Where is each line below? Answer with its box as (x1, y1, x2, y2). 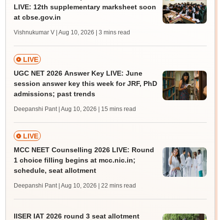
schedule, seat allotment (13, 166, 96, 175)
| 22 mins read (98, 182, 136, 190)
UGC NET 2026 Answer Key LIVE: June (13, 69, 142, 78)
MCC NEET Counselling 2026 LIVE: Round (13, 146, 154, 154)
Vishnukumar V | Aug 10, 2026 (13, 29, 94, 36)
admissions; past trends (13, 90, 95, 98)
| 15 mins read (98, 106, 136, 113)
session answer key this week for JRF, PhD (13, 80, 157, 88)
